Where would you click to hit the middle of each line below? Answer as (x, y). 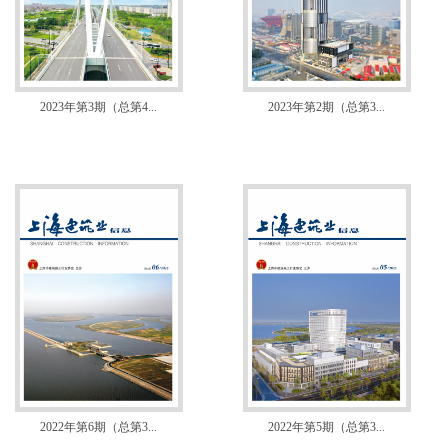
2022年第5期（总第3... (326, 427)
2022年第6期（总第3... (98, 427)
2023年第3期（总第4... (98, 107)
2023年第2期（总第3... (326, 107)
